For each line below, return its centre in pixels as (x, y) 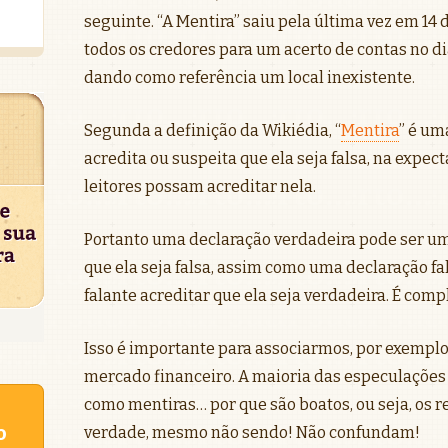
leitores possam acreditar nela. (200, 186)
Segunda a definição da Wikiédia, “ (212, 130)
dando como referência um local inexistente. (249, 77)
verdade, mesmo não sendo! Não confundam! (252, 432)
